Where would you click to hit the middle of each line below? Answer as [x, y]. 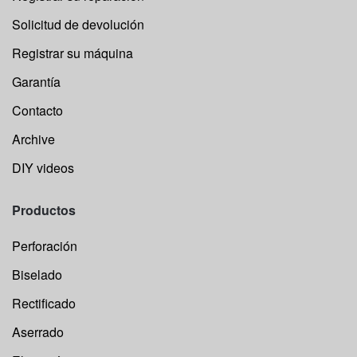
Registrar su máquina [73, 53]
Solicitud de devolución [78, 25]
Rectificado [44, 303]
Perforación [45, 245]
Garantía [36, 82]
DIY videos [43, 168]
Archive [33, 139]
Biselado [37, 274]
